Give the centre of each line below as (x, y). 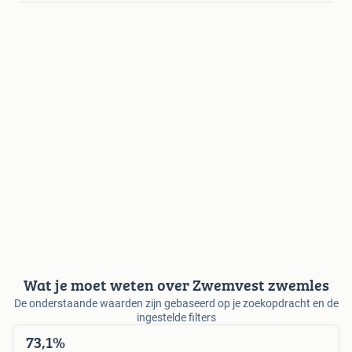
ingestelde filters (176, 318)
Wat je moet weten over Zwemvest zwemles (176, 285)
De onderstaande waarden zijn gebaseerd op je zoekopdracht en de (176, 304)
